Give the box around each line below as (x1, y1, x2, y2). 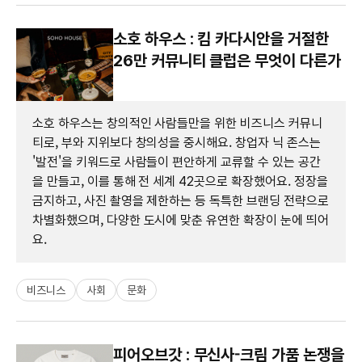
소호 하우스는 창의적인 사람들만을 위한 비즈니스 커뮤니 (32, 115, 322, 131)
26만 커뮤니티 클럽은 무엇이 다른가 (113, 50, 341, 70)
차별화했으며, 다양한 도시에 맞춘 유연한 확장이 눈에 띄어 (32, 212, 329, 228)
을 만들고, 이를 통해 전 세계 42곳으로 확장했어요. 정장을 (32, 173, 328, 189)
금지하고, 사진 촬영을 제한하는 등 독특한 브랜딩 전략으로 (32, 192, 329, 208)
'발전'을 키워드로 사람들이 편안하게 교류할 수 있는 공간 (32, 154, 321, 170)
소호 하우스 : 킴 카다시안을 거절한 (113, 28, 329, 48)
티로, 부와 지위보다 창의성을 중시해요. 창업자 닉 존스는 (32, 134, 321, 150)
